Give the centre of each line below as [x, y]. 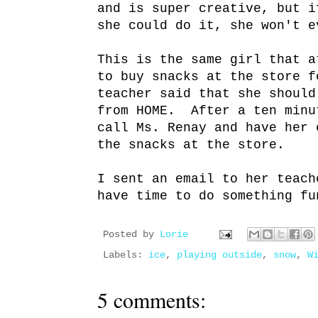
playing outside [219, 255]
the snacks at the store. [191, 145]
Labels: [126, 255]
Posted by [131, 235]
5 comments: [152, 300]
